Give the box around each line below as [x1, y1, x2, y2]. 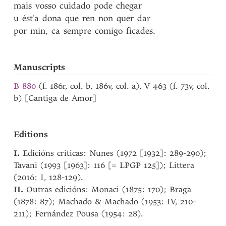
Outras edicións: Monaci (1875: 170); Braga [26, 185, 192, 194]
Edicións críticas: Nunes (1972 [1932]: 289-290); [23, 148, 207, 158]
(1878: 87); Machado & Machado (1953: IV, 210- [14, 197, 196, 206]
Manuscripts [14, 62, 66, 73]
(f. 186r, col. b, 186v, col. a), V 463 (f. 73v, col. [36, 81, 210, 91]
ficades [126, 26, 153, 36]
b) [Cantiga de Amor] [14, 93, 97, 103]
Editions [14, 129, 48, 140]
